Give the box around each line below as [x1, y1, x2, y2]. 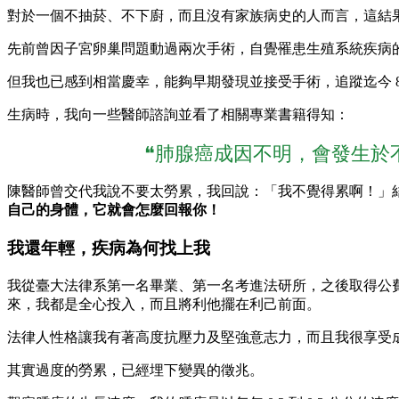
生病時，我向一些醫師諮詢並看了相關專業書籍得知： [7, 107, 349, 123]
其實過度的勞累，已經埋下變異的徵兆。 [7, 362, 264, 378]
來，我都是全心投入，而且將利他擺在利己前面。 [7, 296, 321, 312]
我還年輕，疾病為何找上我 [7, 238, 210, 257]
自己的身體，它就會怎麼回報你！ [7, 202, 221, 218]
